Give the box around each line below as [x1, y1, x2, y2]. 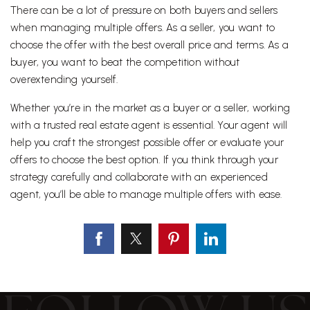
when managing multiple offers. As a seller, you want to [10, 21, 275, 35]
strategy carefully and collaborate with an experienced [10, 171, 268, 184]
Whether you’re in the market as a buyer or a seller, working [10, 102, 291, 115]
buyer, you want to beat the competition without [10, 56, 240, 69]
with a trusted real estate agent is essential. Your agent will [10, 119, 288, 132]
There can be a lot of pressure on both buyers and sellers [10, 4, 278, 17]
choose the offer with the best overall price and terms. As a [10, 39, 289, 52]
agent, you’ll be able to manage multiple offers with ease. [10, 188, 282, 201]
